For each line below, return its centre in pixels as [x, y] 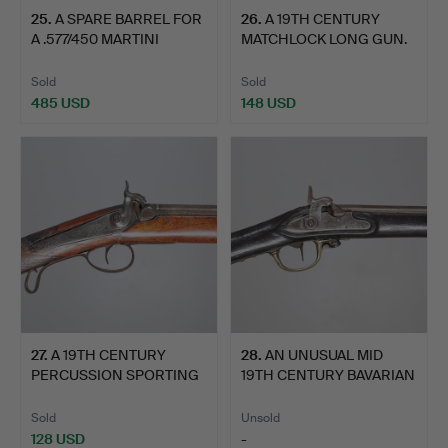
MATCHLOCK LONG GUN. [324, 38]
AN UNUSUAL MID [324, 354]
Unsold [260, 417]
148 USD [268, 102]
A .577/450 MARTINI [95, 38]
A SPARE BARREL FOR [128, 18]
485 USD [60, 102]
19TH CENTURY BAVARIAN [328, 374]
